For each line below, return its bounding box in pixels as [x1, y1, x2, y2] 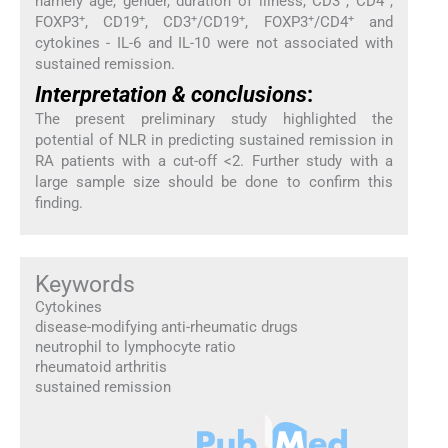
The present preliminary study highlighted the [34, 109, 394, 128]
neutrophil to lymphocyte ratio [34, 337, 236, 356]
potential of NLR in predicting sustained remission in [34, 130, 394, 149]
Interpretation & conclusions [34, 81, 307, 107]
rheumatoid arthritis [34, 357, 167, 376]
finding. [34, 193, 83, 212]
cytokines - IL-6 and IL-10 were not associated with [34, 34, 394, 53]
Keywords [34, 269, 135, 298]
